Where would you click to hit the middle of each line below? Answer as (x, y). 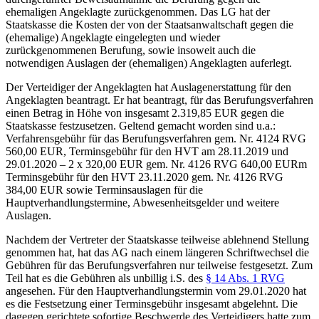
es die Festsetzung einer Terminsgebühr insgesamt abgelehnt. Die (152, 303)
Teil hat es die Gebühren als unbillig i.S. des (106, 278)
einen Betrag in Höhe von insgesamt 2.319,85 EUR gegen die (145, 113)
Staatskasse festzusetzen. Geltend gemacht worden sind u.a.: (142, 125)
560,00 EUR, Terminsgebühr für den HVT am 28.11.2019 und (147, 151)
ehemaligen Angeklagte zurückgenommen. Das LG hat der (138, 11)
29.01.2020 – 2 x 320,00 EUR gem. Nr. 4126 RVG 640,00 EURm (156, 164)
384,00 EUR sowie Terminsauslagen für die (104, 189)
